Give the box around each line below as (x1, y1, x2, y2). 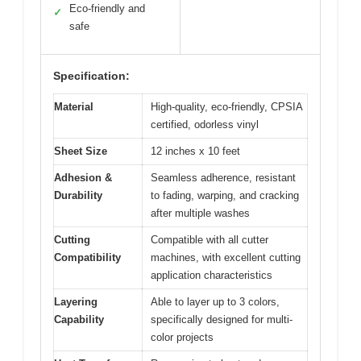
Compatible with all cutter (151, 234, 268, 247)
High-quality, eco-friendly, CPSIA (151, 101, 303, 114)
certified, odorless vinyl (151, 118, 259, 131)
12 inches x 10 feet (151, 145, 240, 158)
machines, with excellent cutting (151, 251, 301, 264)
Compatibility (54, 251, 121, 264)
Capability (54, 313, 104, 326)
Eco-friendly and (69, 2, 145, 15)
